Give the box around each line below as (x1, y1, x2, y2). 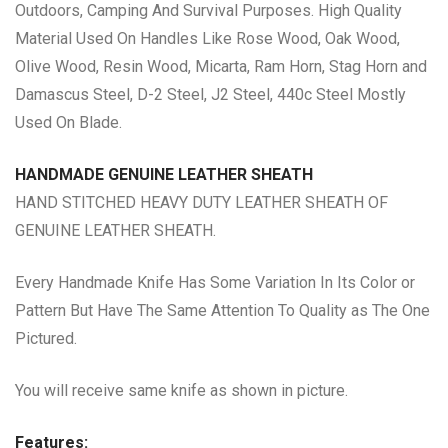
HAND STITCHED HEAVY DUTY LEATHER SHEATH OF (15, 193, 388, 212)
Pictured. (15, 329, 77, 348)
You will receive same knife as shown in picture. (15, 381, 348, 400)
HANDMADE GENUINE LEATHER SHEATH (15, 165, 313, 184)
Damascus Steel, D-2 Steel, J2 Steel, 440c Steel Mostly (15, 85, 406, 104)
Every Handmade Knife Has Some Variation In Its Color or (15, 273, 415, 292)
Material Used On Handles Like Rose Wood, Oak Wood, (15, 29, 400, 48)
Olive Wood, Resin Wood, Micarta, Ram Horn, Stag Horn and (15, 57, 427, 76)
